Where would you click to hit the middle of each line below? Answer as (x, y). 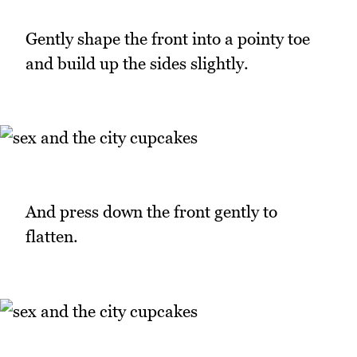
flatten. (52, 237)
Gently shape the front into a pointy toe (168, 38)
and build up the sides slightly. (137, 63)
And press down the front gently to (151, 212)
